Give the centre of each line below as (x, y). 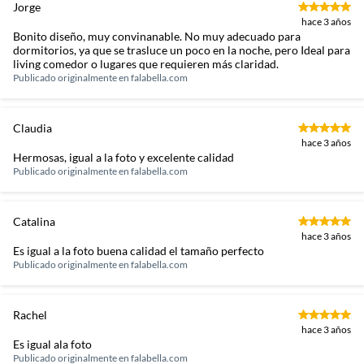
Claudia (32, 128)
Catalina (34, 221)
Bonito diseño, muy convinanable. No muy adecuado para (157, 36)
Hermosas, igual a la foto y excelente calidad (123, 157)
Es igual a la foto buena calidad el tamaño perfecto (139, 251)
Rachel (30, 315)
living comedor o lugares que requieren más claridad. (146, 64)
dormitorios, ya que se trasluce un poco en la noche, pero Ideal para (182, 50)
